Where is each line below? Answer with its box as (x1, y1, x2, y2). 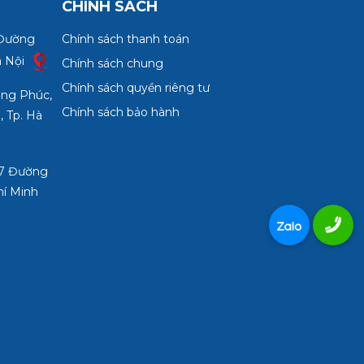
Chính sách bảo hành (61, 105, 180, 120)
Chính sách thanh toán (61, 32, 189, 47)
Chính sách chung (61, 56, 163, 71)
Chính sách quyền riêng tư (61, 80, 210, 96)
